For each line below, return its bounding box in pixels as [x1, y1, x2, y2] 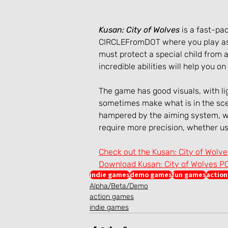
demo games [130, 170, 172, 180]
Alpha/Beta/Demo [90, 182, 148, 191]
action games [90, 192, 134, 202]
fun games [172, 170, 206, 180]
